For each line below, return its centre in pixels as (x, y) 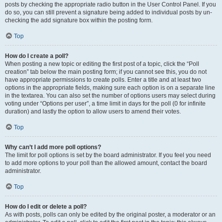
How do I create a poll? (37, 56)
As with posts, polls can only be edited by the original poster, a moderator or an (110, 215)
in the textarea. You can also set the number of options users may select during (110, 96)
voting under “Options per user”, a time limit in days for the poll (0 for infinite (105, 104)
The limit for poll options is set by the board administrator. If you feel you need (108, 155)
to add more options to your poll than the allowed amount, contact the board (106, 163)
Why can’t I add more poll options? (53, 147)
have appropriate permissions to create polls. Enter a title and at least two (103, 80)
